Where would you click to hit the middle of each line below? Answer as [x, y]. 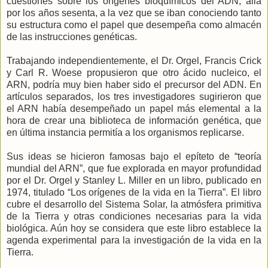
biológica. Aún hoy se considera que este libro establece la [134, 229]
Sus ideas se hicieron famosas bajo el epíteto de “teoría [134, 157]
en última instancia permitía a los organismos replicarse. [125, 133]
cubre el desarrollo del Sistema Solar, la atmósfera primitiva [134, 205]
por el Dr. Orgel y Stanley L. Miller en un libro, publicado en [134, 181]
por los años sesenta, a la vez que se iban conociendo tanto [134, 13]
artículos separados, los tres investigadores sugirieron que [134, 97]
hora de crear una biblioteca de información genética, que [134, 121]
